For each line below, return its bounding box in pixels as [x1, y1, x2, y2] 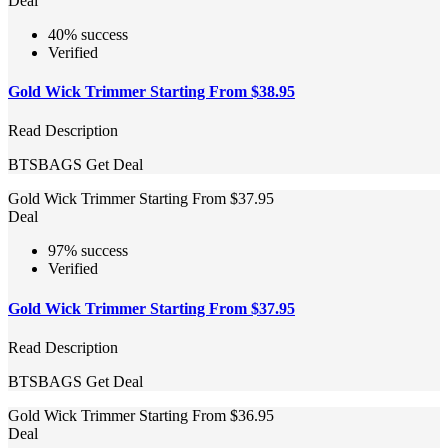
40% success [48, 25, 128, 43]
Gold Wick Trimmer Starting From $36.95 [8, 407, 274, 424]
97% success [48, 242, 128, 260]
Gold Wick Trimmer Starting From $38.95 [8, 83, 295, 101]
